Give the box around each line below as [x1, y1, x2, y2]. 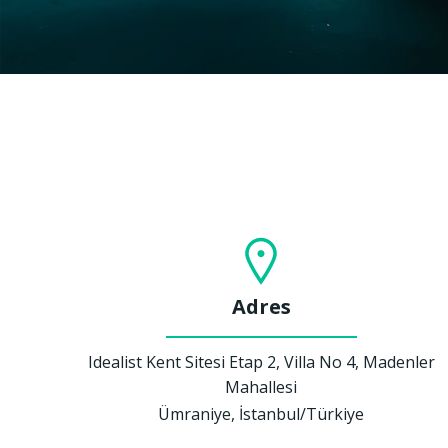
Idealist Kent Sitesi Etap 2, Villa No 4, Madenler [87, 350, 435, 373]
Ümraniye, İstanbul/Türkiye [158, 402, 365, 425]
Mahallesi [225, 375, 298, 398]
